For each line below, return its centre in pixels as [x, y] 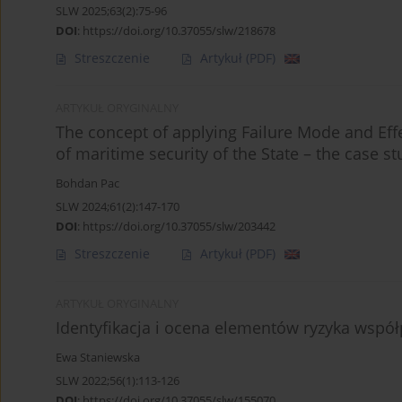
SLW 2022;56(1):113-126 [118, 381]
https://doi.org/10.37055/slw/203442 [179, 227]
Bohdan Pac [87, 184]
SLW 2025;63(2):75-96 [111, 11]
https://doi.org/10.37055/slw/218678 [179, 31]
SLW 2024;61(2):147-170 [118, 207]
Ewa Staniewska [98, 358]
